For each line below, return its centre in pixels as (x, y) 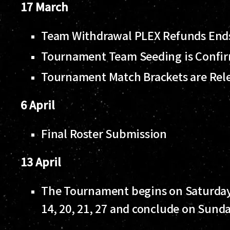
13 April (42, 161)
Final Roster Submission (105, 133)
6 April (39, 104)
